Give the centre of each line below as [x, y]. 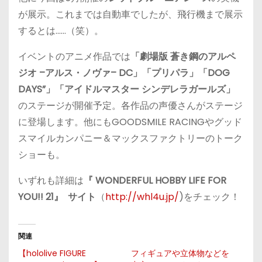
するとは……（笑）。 [61, 31]
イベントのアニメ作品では [74, 56]
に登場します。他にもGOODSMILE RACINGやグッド [130, 122]
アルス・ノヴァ [78, 73]
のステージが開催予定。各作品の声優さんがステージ [130, 106]
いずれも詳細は [51, 180]
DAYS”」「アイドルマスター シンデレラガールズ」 [127, 89]
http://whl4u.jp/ [142, 197]
